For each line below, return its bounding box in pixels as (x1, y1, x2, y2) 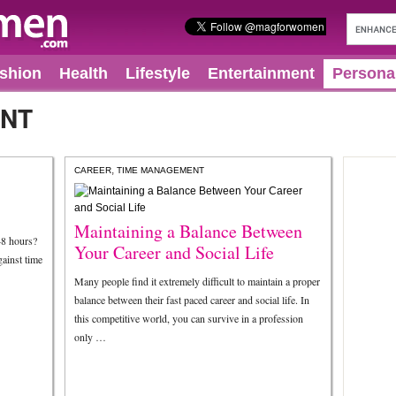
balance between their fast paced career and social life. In (74, 293, 309, 307)
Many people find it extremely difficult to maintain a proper (74, 274, 320, 288)
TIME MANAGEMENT (117, 165, 204, 175)
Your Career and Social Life (74, 240, 274, 264)
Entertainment (208, 65, 315, 82)
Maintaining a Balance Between (74, 219, 302, 243)
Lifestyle (126, 65, 190, 82)
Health (59, 65, 108, 82)
